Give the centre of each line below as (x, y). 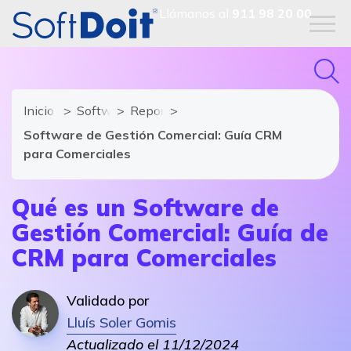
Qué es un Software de (145, 208)
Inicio (39, 110)
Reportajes (161, 110)
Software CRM (119, 110)
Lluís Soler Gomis (121, 322)
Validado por (108, 300)
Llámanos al (195, 13)
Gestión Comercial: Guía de (170, 233)
